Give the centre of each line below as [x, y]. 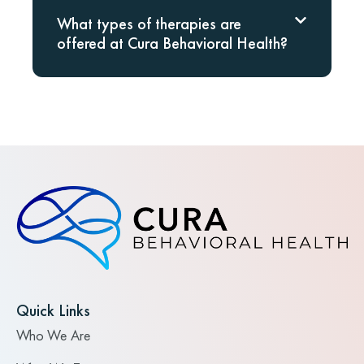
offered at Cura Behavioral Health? [172, 43]
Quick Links [53, 311]
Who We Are [54, 336]
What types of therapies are [149, 24]
